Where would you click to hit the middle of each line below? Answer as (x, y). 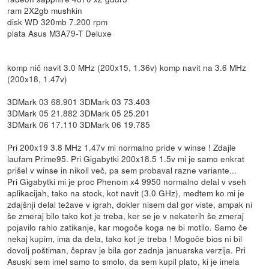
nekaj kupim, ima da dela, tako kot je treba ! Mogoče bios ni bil (125, 239)
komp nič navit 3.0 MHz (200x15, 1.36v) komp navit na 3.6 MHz (127, 68)
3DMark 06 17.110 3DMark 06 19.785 (79, 125)
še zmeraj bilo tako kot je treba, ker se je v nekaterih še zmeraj (126, 216)
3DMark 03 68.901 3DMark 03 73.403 (79, 102)
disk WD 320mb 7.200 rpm (58, 22)
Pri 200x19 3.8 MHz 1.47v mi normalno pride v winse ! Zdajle (122, 147)
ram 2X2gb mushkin (45, 11)
